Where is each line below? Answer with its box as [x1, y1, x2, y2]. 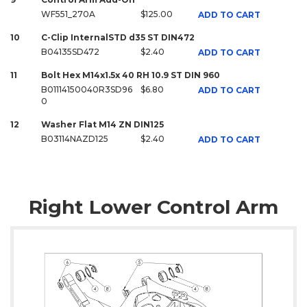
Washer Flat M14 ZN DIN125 [41, 119, 164, 130]
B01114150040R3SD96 [41, 84, 132, 95]
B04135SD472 [41, 46, 99, 57]
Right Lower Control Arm [29, 195, 278, 219]
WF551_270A [41, 8, 95, 19]
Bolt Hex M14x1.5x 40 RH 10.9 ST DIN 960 [41, 69, 220, 80]
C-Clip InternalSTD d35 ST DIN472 [41, 32, 195, 42]
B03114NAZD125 [41, 133, 108, 144]
